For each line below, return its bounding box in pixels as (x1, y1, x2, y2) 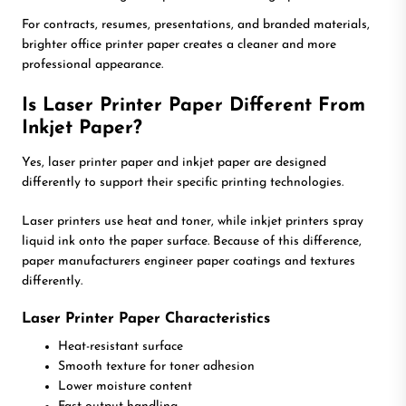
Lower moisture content (58, 379, 192, 393)
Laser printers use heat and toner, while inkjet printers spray (22, 214, 363, 228)
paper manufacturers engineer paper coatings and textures (22, 254, 355, 268)
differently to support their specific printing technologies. (22, 175, 343, 189)
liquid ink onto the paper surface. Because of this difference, (22, 234, 362, 248)
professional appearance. (22, 57, 163, 72)
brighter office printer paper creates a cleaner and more (22, 37, 336, 52)
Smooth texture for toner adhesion (58, 359, 255, 373)
